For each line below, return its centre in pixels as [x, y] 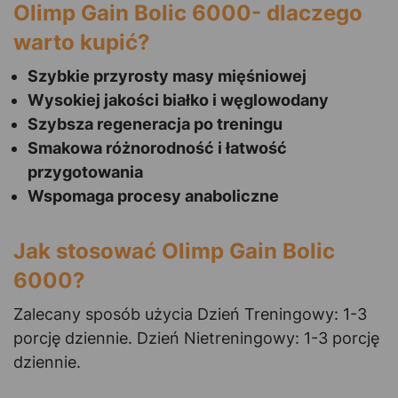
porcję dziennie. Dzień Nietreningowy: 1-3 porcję [196, 338]
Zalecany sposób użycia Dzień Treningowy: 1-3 [190, 314]
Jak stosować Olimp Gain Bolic [174, 251]
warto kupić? [82, 42]
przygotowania [85, 171]
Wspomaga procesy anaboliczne [153, 195]
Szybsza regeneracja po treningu [155, 123]
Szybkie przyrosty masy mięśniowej [167, 76]
